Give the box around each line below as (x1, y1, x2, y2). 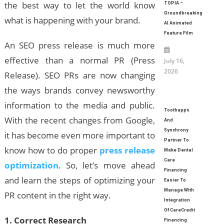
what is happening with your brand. (4, 14, 140, 26)
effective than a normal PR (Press (4, 54, 155, 66)
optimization (4, 159, 58, 171)
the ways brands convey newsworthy (4, 84, 155, 96)
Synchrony (163, 127, 188, 132)
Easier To (163, 177, 186, 182)
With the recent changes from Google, (4, 114, 155, 126)
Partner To (163, 137, 189, 142)
